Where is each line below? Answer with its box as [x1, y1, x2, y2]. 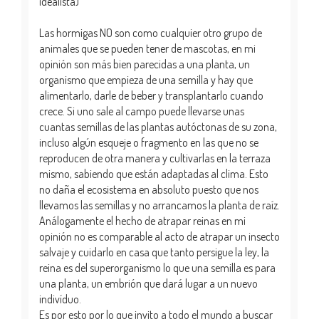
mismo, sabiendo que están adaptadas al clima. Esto [39, 166, 268, 181]
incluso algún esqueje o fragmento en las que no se [39, 135, 258, 150]
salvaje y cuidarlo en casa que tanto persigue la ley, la [39, 244, 269, 259]
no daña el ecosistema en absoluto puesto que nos [39, 182, 258, 197]
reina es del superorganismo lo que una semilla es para [39, 260, 276, 275]
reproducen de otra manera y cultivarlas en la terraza [39, 150, 271, 165]
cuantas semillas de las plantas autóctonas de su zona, [39, 119, 277, 134]
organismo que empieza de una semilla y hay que [39, 72, 253, 87]
